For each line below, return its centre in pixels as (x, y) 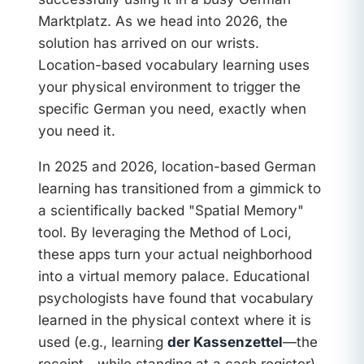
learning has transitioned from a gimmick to (179, 189)
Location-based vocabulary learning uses (173, 65)
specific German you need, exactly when (172, 109)
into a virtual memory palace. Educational (173, 277)
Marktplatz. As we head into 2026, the (162, 22)
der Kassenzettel (225, 342)
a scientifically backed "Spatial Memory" (171, 211)
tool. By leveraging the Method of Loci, (165, 233)
